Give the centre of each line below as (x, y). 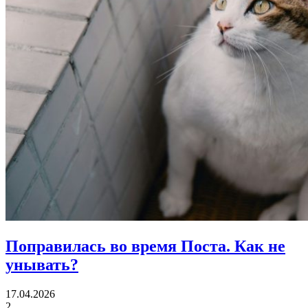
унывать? (42, 264)
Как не (258, 246)
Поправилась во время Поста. (118, 246)
